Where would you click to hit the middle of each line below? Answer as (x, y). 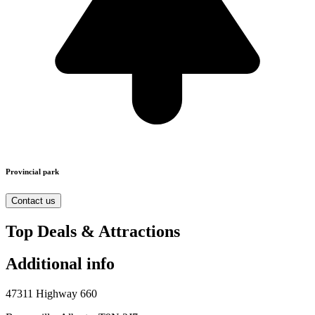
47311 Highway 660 (51, 294)
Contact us (33, 200)
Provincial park (32, 171)
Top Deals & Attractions (93, 231)
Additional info (60, 264)
